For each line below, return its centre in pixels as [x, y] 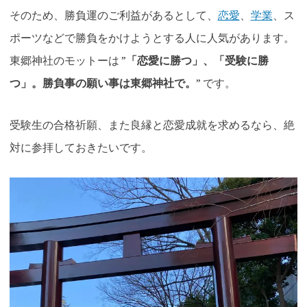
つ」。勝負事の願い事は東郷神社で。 [102, 83]
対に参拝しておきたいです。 [81, 148]
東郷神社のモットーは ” [67, 60]
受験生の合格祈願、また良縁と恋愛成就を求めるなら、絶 [152, 125]
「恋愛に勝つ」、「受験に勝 [197, 60]
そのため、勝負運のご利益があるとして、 [113, 15]
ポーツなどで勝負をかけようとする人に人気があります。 [152, 37]
